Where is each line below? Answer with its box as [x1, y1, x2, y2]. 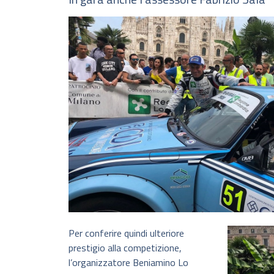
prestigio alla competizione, [68, 240, 182, 256]
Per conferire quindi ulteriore [68, 226, 184, 241]
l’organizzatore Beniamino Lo [68, 255, 188, 270]
